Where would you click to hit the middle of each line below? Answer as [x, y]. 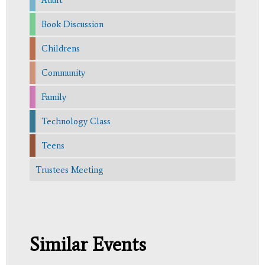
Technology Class [76, 121]
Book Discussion [72, 24]
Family [54, 97]
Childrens [61, 48]
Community [63, 72]
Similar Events [88, 244]
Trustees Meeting [70, 169]
